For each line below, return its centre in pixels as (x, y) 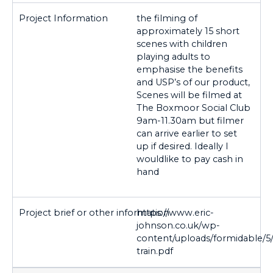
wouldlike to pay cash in (190, 159)
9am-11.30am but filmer (190, 121)
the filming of (167, 19)
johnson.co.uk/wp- (178, 225)
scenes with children (182, 44)
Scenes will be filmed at (189, 95)
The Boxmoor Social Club (193, 108)
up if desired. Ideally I (183, 147)
